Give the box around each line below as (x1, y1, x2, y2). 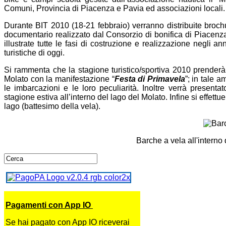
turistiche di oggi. (4, 48, 65, 57)
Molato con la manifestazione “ (4, 74, 115, 83)
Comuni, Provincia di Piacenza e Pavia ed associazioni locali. (4, 4, 225, 13)
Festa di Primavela (114, 74, 185, 83)
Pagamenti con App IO (6, 200, 93, 209)
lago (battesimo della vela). (4, 101, 100, 110)
